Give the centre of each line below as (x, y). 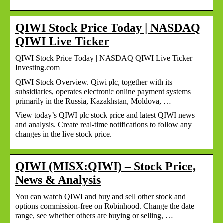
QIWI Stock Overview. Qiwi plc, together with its (94, 82)
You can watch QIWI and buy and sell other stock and (101, 196)
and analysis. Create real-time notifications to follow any (104, 124)
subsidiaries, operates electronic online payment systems (103, 91)
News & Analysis (58, 179)
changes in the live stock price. (63, 134)
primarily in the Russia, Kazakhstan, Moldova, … (93, 101)
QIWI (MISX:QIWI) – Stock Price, (106, 166)
